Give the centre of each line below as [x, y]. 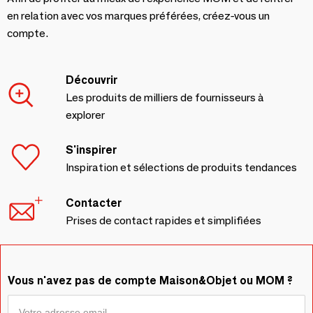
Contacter [94, 203]
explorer [85, 115]
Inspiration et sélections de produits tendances [181, 167]
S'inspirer [91, 150]
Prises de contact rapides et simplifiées [163, 220]
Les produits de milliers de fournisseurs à [165, 97]
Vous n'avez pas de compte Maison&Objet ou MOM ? [150, 281]
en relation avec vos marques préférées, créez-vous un [138, 16]
